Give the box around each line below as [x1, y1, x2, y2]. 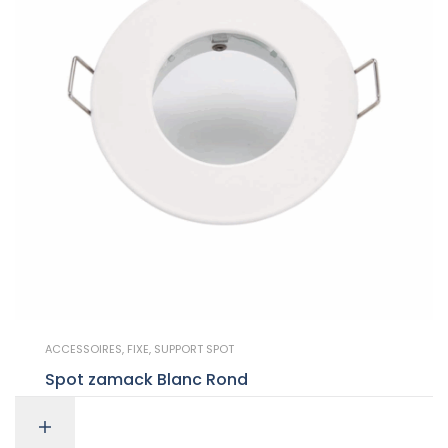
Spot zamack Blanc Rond [206, 367, 248, 391]
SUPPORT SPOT [154, 340, 234, 357]
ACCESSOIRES [45, 340, 122, 357]
